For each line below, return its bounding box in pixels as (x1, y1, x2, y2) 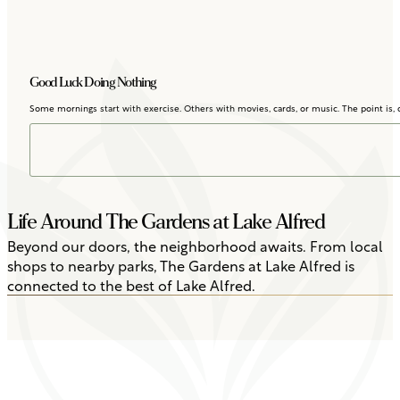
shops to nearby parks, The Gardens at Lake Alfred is (7, 253, 354, 276)
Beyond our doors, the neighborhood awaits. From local (7, 233, 383, 256)
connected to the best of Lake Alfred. (7, 272, 255, 296)
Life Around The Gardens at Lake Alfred (7, 208, 325, 236)
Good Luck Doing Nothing (29, 73, 157, 91)
